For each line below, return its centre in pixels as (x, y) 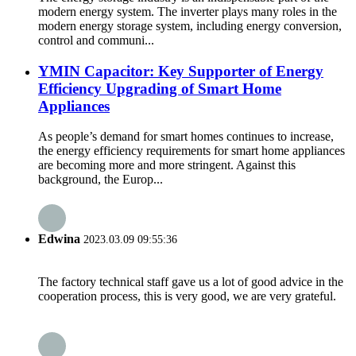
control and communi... (96, 40)
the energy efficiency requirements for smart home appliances (192, 151)
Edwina (59, 238)
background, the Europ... (101, 180)
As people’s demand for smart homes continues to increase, (186, 137)
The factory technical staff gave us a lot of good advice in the (191, 281)
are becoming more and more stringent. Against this (167, 165)
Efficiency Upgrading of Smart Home (160, 88)
